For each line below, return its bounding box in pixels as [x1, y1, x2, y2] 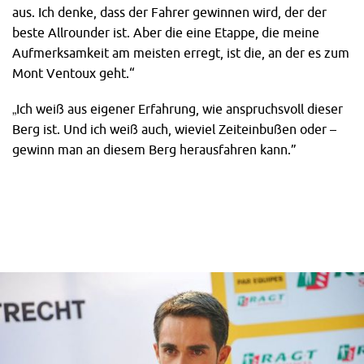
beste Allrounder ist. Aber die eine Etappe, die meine [12, 24, 319, 40]
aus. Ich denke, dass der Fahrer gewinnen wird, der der [12, 4, 327, 19]
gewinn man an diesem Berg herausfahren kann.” [12, 142, 297, 158]
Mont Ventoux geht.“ [12, 65, 135, 80]
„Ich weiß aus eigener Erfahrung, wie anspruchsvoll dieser [12, 102, 343, 117]
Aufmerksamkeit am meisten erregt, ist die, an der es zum [12, 45, 349, 60]
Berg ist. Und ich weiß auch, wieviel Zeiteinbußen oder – [12, 122, 336, 137]
